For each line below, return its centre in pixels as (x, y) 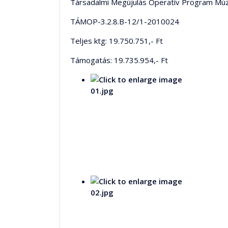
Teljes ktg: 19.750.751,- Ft (117, 41)
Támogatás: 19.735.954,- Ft (119, 60)
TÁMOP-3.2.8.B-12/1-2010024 (125, 21)
